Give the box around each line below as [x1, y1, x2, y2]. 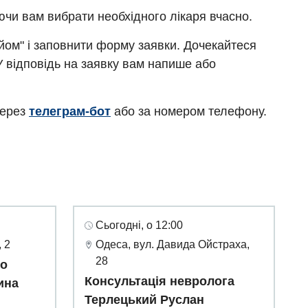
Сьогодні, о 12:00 [96, 219, 183, 232]
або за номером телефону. [111, 104, 267, 119]
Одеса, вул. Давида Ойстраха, [96, 239, 250, 251]
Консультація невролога [85, 274, 234, 289]
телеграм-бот [29, 104, 111, 119]
